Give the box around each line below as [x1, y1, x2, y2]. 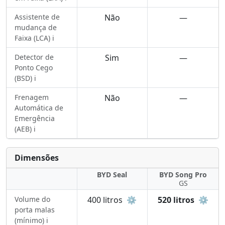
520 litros [158, 194, 197, 205]
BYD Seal [97, 170, 128, 179]
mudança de [15, 23, 57, 32]
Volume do [15, 194, 50, 204]
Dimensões [15, 152, 59, 163]
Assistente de [15, 12, 60, 22]
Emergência [15, 114, 55, 123]
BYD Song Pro [159, 170, 207, 179]
